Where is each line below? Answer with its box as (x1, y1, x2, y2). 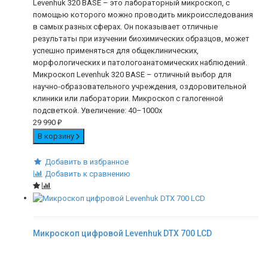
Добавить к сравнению (44, 169, 130, 179)
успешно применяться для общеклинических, (33, 46, 199, 56)
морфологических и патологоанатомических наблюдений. (33, 58, 247, 68)
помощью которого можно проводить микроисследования (33, 10, 253, 20)
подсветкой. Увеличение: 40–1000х (33, 106, 162, 115)
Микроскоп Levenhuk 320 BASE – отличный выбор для (33, 70, 232, 80)
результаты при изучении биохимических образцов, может (33, 34, 249, 44)
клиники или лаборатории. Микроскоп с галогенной (33, 94, 223, 103)
